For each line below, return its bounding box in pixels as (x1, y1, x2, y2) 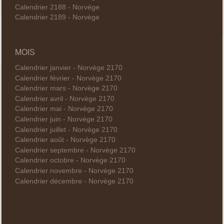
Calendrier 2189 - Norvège (14, 13, 99, 21)
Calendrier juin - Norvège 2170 (14, 115, 112, 123)
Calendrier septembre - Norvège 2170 (14, 146, 135, 154)
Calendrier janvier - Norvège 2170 (14, 64, 122, 72)
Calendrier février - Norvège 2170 (14, 74, 121, 82)
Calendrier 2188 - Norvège (14, 3, 99, 11)
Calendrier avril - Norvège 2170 (14, 94, 114, 102)
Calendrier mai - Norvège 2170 (14, 105, 113, 113)
